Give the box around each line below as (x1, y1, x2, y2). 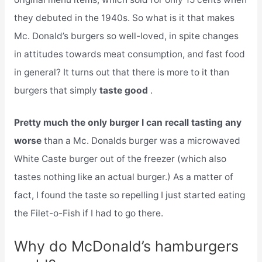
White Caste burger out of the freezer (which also (13, 153, 226, 165)
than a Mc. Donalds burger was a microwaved (43, 135, 240, 147)
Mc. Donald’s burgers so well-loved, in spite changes (13, 30, 239, 42)
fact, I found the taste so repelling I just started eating (13, 189, 245, 201)
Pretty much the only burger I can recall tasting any (13, 117, 242, 129)
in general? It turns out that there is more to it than (13, 66, 229, 78)
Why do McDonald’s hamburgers (13, 237, 239, 256)
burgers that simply (13, 84, 99, 96)
